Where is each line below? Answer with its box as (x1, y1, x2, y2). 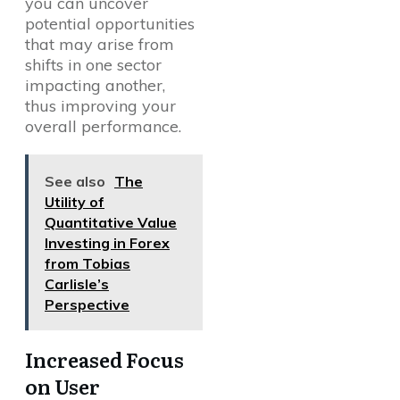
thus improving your (25, 96, 176, 117)
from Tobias (45, 254, 130, 273)
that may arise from (25, 34, 174, 55)
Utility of (45, 193, 104, 212)
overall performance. (25, 116, 181, 137)
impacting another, (25, 75, 165, 96)
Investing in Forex (45, 234, 170, 253)
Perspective (45, 296, 129, 314)
